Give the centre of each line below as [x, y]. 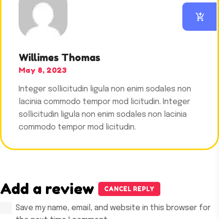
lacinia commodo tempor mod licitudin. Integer [104, 102]
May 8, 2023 [43, 70]
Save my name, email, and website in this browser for [113, 208]
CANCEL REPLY [129, 189]
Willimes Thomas [59, 58]
